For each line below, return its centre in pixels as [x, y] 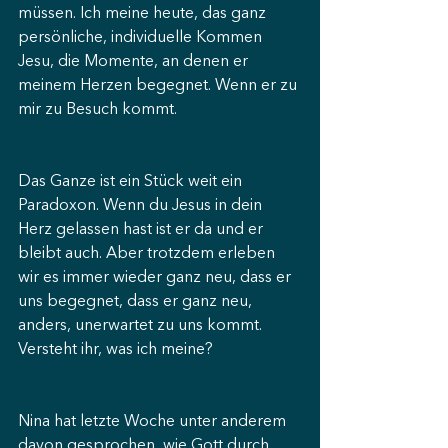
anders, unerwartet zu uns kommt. [142, 326]
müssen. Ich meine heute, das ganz [144, 14]
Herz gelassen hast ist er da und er [142, 230]
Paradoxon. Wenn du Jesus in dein [142, 206]
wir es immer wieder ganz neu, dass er [156, 278]
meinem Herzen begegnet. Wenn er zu [159, 86]
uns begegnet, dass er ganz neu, [137, 302]
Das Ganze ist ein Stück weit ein [132, 182]
